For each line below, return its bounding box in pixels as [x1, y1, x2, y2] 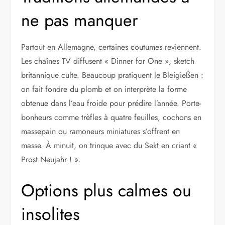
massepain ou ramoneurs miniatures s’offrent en [21, 126, 180, 138]
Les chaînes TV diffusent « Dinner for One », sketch [21, 55, 195, 67]
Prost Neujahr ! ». [21, 154, 81, 166]
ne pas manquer [21, 8, 139, 33]
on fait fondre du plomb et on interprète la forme [21, 83, 187, 95]
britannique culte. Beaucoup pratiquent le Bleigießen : [21, 69, 204, 81]
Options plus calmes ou [21, 178, 192, 203]
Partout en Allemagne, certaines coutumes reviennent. [21, 41, 202, 53]
